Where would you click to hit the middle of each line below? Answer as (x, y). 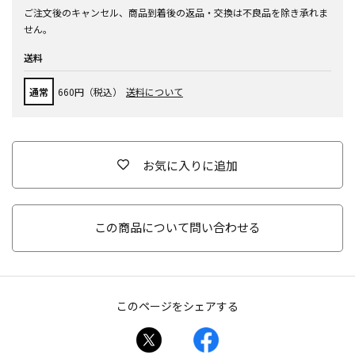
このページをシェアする (177, 306)
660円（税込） (90, 92)
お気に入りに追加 (190, 165)
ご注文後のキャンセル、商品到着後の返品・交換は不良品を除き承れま (176, 12)
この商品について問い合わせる (177, 227)
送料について (155, 92)
